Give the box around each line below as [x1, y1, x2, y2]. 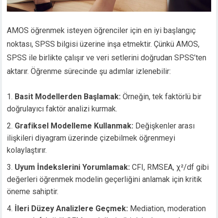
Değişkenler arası [133, 121, 195, 131]
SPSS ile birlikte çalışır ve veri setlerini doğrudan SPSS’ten [7, 53, 207, 63]
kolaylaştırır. [7, 145, 47, 155]
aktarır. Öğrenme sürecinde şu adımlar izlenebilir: [7, 67, 171, 76]
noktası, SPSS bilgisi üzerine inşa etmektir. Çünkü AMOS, [7, 39, 200, 49]
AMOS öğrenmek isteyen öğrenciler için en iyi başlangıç [7, 26, 196, 36]
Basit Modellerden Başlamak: [15, 92, 121, 102]
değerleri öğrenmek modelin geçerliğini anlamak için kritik [7, 175, 202, 184]
